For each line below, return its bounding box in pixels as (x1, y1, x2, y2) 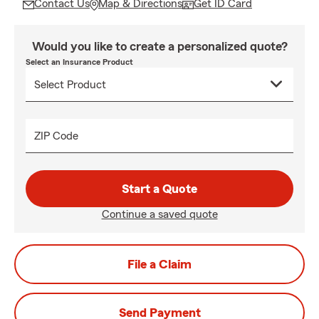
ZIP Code (34, 130, 78, 142)
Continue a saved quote (101, 209, 218, 220)
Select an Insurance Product (26, 58, 133, 66)
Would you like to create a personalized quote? (31, 40, 288, 53)
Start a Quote (122, 182, 197, 195)
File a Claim (127, 258, 192, 271)
